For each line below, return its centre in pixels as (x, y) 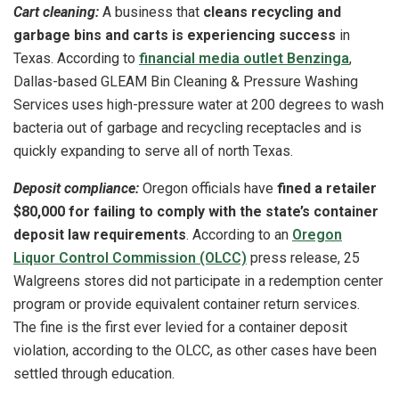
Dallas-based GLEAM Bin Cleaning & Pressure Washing (186, 81)
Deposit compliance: (76, 188)
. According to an (239, 234)
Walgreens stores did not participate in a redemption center (198, 281)
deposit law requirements (100, 234)
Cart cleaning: (56, 12)
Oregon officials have (208, 188)
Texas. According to (76, 58)
